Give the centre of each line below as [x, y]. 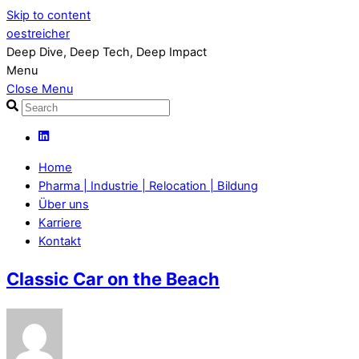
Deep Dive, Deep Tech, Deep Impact [107, 52]
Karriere [60, 223]
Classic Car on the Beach [113, 279]
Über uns [64, 205]
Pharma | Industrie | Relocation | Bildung [148, 186]
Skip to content [48, 15]
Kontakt [60, 242]
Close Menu [40, 89]
